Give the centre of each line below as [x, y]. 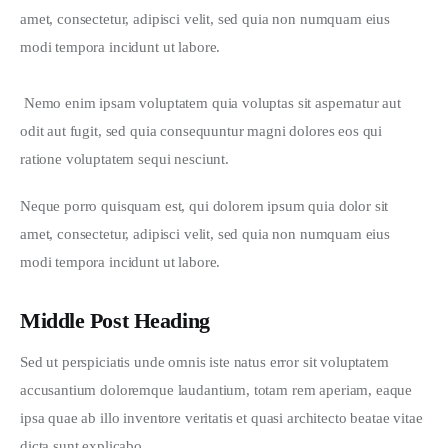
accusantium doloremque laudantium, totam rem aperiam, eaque [218, 390]
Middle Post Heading [115, 320]
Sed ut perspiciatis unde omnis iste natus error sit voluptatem [206, 362]
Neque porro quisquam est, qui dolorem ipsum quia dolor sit [206, 206]
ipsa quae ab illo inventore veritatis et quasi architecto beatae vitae [223, 418]
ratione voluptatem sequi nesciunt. [124, 158]
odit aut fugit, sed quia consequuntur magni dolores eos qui [203, 130]
